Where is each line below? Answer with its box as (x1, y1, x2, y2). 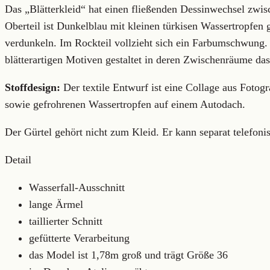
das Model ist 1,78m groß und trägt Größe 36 (29, 249, 228, 261)
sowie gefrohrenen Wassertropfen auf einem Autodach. (5, 98, 245, 110)
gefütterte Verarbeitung (29, 232, 130, 244)
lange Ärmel (29, 198, 83, 210)
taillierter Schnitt (29, 215, 102, 227)
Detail (5, 154, 31, 166)
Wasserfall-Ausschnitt (29, 181, 125, 193)
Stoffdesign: (5, 81, 60, 93)
